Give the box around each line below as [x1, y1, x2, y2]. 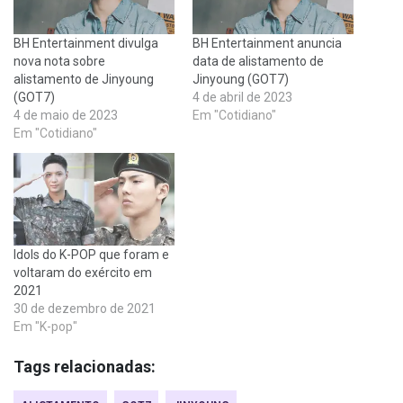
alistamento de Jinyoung [13, 72, 154, 87]
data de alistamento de [193, 54, 324, 69]
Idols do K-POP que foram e [13, 246, 169, 262]
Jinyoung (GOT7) [193, 72, 289, 87]
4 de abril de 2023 [193, 90, 292, 105]
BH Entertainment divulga [13, 36, 158, 51]
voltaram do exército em [13, 264, 152, 280]
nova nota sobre [13, 54, 105, 69]
